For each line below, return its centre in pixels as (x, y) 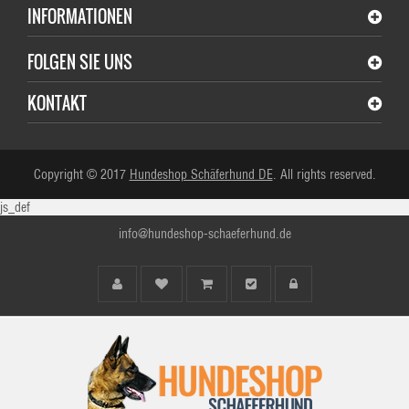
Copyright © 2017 (81, 174)
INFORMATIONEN (80, 16)
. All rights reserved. (324, 174)
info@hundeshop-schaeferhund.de (204, 234)
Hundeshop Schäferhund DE (201, 174)
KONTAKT (57, 103)
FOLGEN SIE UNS (80, 62)
